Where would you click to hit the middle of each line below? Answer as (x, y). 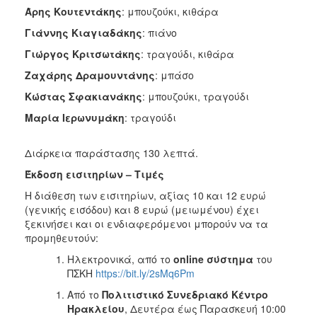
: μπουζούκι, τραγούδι (196, 96)
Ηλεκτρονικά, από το (120, 259)
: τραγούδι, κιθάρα (188, 53)
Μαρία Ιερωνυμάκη (75, 117)
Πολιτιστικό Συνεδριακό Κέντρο (185, 294)
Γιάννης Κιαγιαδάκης (83, 32)
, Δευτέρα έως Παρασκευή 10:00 (205, 308)
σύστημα (229, 259)
